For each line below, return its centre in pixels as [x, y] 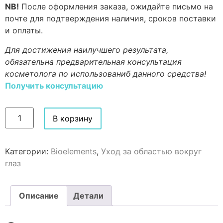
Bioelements [74, 151]
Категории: [28, 151]
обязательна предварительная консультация [93, 61]
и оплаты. [24, 31]
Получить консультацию [54, 85]
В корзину [73, 118]
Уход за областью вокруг [151, 151]
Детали [88, 195]
